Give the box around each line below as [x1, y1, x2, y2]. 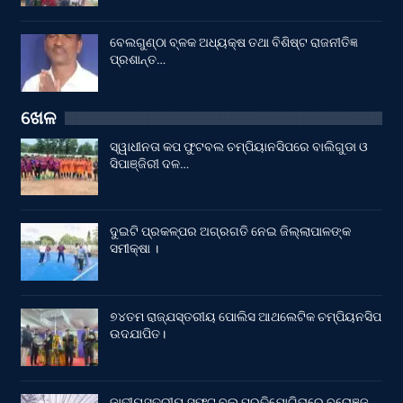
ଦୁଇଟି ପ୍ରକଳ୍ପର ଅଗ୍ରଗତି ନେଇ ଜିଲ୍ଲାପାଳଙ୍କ [110, 224, 351, 239]
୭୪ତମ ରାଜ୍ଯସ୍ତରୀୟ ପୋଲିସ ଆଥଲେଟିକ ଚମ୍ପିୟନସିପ [110, 309, 381, 324]
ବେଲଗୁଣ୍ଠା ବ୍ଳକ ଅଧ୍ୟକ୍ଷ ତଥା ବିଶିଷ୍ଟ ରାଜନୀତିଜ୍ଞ [110, 35, 358, 50]
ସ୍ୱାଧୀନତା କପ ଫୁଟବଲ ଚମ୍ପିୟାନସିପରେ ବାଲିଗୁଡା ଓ [110, 139, 368, 154]
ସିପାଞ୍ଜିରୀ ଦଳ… [110, 156, 189, 171]
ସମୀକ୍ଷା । [110, 241, 158, 256]
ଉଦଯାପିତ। [110, 326, 166, 341]
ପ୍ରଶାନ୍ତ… [110, 52, 166, 67]
